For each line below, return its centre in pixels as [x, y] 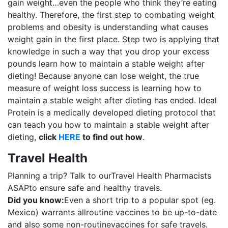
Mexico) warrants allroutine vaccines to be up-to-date [112, 212]
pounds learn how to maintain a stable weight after [106, 64]
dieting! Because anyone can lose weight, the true [103, 76]
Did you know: [36, 200]
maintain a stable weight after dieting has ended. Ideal [112, 100]
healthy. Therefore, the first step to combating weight [111, 15]
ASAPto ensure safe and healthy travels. [85, 188]
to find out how [111, 137]
